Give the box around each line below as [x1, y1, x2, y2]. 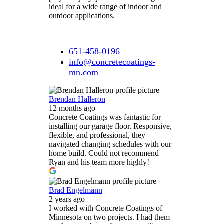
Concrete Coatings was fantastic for [49, 113, 161, 122]
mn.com [69, 67, 98, 78]
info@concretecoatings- [69, 57, 155, 67]
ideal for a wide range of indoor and [49, 2, 162, 11]
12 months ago [49, 104, 95, 113]
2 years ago [49, 195, 85, 204]
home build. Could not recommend [49, 149, 159, 158]
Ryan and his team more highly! [49, 158, 149, 167]
